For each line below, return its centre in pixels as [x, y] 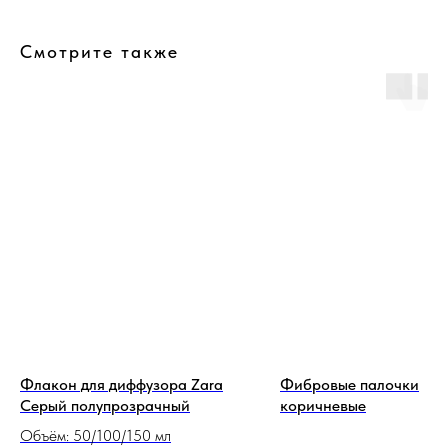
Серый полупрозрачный [105, 406]
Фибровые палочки [349, 385]
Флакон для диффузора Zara [121, 385]
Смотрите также [99, 52]
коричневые [323, 406]
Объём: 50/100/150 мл [95, 436]
